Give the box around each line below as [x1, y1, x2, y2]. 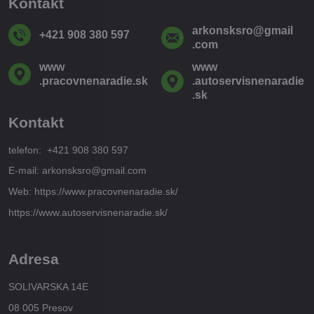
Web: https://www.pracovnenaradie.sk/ [8, 186, 178, 197]
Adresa [8, 250, 59, 267]
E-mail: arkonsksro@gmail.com [8, 165, 146, 177]
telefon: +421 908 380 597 [8, 144, 128, 156]
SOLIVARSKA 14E [8, 280, 88, 292]
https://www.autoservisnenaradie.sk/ [8, 206, 168, 218]
